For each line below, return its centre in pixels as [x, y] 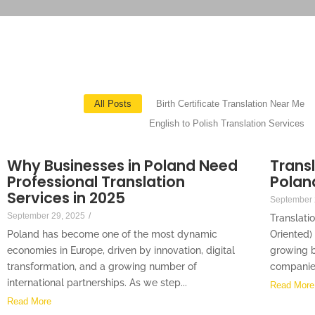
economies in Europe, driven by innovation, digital [121, 251]
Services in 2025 [66, 198]
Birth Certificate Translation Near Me [230, 104]
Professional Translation [96, 182]
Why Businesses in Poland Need [122, 166]
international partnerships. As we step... [97, 283]
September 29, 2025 [46, 216]
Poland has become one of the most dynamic [112, 234]
